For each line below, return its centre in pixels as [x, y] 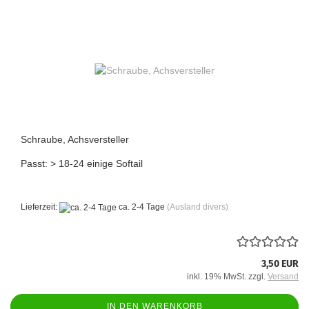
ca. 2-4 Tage [141, 207]
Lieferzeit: [40, 207]
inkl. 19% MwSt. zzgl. [227, 276]
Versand [283, 276]
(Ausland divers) [198, 207]
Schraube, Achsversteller [75, 140]
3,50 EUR [280, 263]
